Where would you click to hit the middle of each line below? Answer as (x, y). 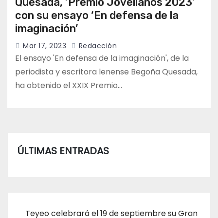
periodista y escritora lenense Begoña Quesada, (106, 72)
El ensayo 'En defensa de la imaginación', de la (102, 58)
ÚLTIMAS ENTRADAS (63, 151)
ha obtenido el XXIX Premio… (69, 86)
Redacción (97, 46)
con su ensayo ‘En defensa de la (97, 16)
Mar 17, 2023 (45, 46)
